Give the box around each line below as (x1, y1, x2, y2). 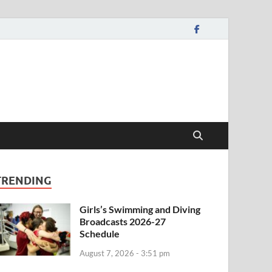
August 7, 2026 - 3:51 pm (80, 248, 171, 258)
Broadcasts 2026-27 (80, 216, 166, 227)
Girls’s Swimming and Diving (80, 203, 201, 215)
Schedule (80, 228, 120, 239)
